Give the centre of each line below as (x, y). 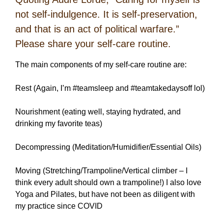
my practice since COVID (59, 206)
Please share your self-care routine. (93, 44)
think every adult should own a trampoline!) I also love (108, 183)
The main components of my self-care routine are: (101, 65)
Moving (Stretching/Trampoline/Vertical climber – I (101, 171)
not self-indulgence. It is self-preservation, (106, 14)
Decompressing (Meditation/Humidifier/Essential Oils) (108, 147)
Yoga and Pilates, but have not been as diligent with (105, 194)
